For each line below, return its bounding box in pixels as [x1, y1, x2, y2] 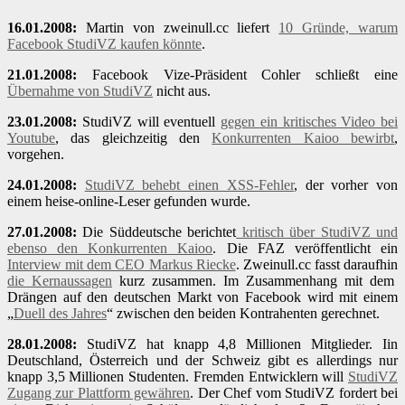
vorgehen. [7, 146, 64, 163]
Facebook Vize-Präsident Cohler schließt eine [77, 67, 398, 83]
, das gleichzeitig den [55, 130, 212, 146]
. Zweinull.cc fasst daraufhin [235, 257, 398, 273]
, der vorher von [293, 177, 399, 193]
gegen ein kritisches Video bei [221, 114, 398, 130]
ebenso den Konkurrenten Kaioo [7, 240, 213, 257]
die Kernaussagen [7, 273, 112, 289]
